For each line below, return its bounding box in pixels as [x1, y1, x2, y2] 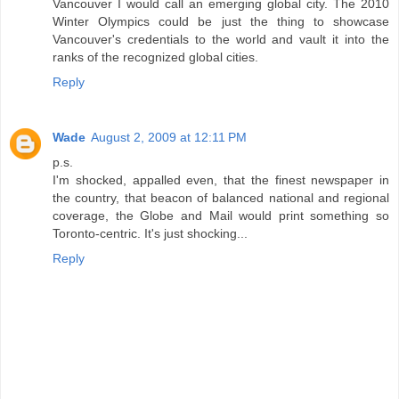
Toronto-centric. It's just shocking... [53, 226, 248, 241]
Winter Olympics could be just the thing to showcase [53, 14, 389, 29]
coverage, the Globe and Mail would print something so [53, 208, 389, 224]
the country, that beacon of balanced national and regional [53, 191, 389, 206]
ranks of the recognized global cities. [53, 50, 258, 65]
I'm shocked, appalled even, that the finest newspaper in [53, 173, 389, 188]
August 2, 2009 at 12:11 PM [91, 130, 247, 145]
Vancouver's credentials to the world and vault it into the [53, 32, 389, 47]
